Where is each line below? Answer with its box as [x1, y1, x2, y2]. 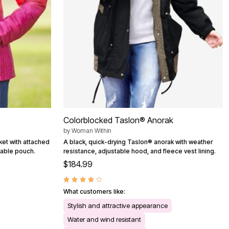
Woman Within [72, 127, 111, 135]
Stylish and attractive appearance [67, 201, 168, 210]
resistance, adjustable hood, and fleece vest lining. [63, 147, 216, 155]
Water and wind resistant [67, 215, 141, 224]
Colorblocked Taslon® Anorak [63, 115, 173, 126]
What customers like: [63, 188, 125, 196]
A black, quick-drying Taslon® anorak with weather [63, 138, 213, 146]
